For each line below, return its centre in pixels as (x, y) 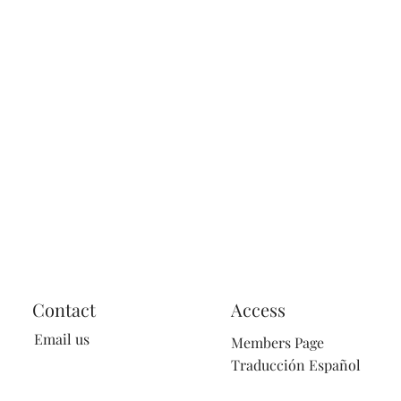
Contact (64, 309)
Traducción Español (296, 365)
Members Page (277, 342)
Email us (62, 339)
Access (258, 309)
